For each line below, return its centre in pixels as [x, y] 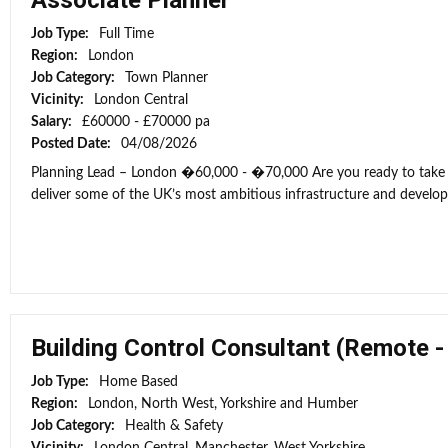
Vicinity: [59, 100]
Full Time [126, 34]
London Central [141, 100]
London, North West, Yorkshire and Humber [223, 404]
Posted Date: [72, 144]
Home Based [138, 382]
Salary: [53, 122]
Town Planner [166, 78]
